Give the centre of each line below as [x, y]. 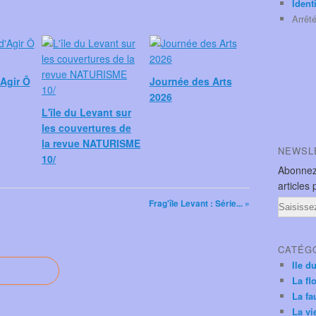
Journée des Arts [190, 81]
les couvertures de [86, 128]
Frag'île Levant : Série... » [199, 203]
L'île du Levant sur [86, 112]
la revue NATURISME [91, 143]
